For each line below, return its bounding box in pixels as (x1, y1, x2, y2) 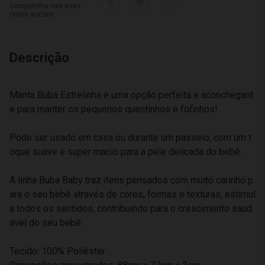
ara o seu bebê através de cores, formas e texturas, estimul (9, 189, 256, 200)
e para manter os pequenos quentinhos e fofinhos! (9, 104, 218, 115)
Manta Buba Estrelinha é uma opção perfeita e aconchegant (9, 89, 253, 101)
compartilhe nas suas (9, 2, 81, 10)
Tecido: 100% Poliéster (9, 245, 105, 257)
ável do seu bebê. (9, 217, 83, 228)
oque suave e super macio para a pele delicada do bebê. (9, 146, 242, 157)
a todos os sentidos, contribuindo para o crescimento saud (9, 203, 252, 214)
